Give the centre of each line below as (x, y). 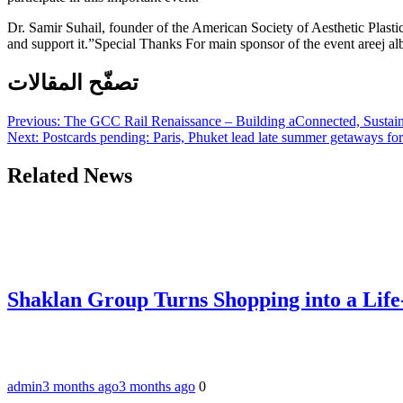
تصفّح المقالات (73, 82)
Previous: (34, 121)
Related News (70, 175)
